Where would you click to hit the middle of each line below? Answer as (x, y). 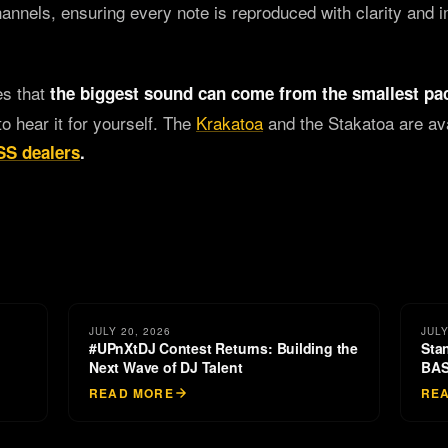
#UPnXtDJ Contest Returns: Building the (224, 348)
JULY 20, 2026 (130, 331)
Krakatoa (229, 122)
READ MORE (131, 393)
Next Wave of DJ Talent (166, 367)
